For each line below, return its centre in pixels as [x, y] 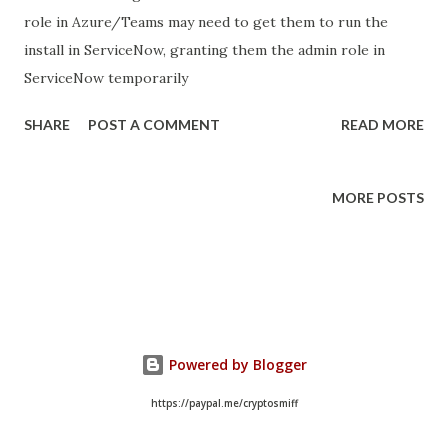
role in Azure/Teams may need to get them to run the [206, 22]
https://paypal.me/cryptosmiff [224, 403]
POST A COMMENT [154, 124]
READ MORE [382, 124]
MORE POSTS [378, 197]
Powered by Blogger [236, 365]
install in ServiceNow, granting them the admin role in [204, 50]
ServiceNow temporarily [106, 78]
